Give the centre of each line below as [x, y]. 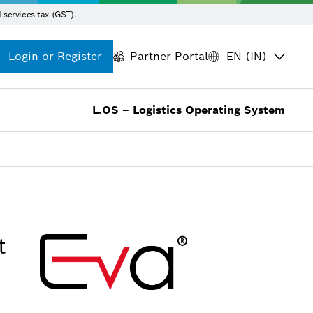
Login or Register [55, 56]
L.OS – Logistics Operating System [189, 110]
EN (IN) [247, 56]
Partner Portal [169, 56]
